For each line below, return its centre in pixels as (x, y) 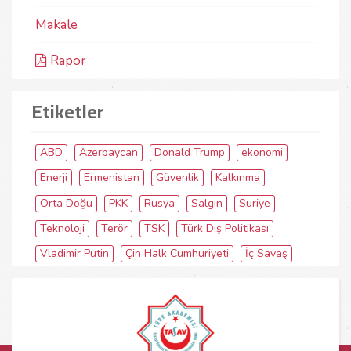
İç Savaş (266, 254)
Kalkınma (238, 178)
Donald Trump (190, 152)
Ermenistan (112, 178)
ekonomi (262, 152)
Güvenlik (177, 178)
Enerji (54, 178)
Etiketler (68, 112)
